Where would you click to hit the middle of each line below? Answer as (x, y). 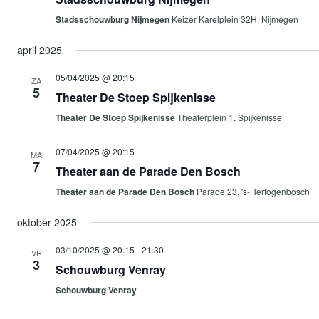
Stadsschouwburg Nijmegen (114, 19)
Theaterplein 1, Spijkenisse (230, 117)
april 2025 (40, 50)
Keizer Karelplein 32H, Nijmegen (235, 19)
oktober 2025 (47, 222)
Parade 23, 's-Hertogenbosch (253, 191)
